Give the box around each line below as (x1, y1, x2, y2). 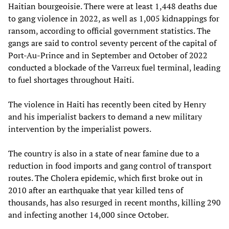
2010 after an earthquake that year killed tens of (8, 184, 183, 196)
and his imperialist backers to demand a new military (8, 110, 202, 122)
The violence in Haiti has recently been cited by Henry (8, 98, 206, 110)
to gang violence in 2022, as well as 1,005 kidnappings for (8, 12, 219, 24)
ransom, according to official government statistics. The (8, 25, 211, 36)
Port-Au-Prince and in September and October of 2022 (8, 49, 208, 61)
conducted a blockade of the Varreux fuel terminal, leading (8, 61, 220, 73)
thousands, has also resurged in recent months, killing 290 (8, 196, 221, 208)
